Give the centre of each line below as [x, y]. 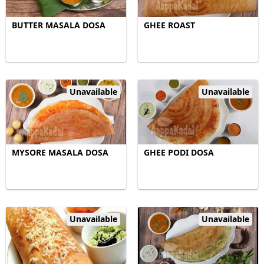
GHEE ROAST [169, 25]
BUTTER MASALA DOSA [59, 25]
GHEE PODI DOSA [179, 152]
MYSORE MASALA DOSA [60, 152]
